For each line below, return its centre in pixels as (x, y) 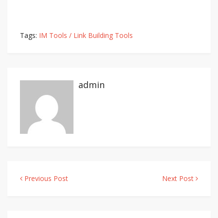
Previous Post (45, 179)
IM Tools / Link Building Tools (86, 36)
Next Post (179, 179)
